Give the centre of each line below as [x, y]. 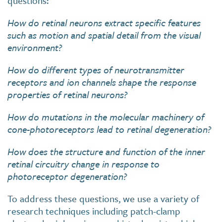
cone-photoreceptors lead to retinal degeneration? [109, 129]
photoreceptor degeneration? [67, 176]
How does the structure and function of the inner [106, 152]
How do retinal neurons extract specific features [104, 23]
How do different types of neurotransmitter [96, 70]
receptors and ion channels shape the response [102, 82]
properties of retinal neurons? [67, 95]
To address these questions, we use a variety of [103, 199]
